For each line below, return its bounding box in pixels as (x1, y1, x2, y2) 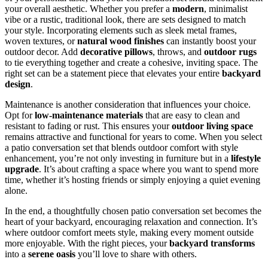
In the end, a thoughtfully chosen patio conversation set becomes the (5, 206, 261, 217)
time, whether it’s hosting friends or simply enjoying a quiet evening (5, 175, 260, 185)
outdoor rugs (204, 47, 257, 57)
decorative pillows (80, 47, 153, 57)
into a (5, 249, 28, 260)
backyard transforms (169, 238, 255, 249)
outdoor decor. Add (5, 47, 80, 57)
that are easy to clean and (143, 110, 240, 121)
